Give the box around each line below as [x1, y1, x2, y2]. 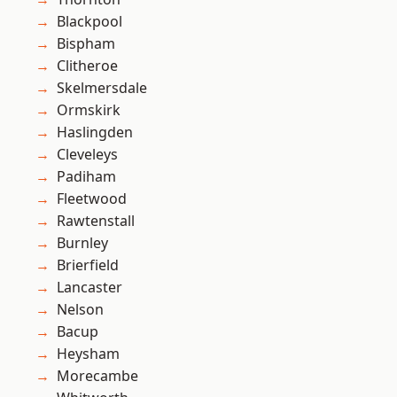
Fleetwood [57, 189, 127, 209]
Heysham [57, 344, 120, 364]
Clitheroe [57, 56, 118, 76]
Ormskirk [57, 100, 121, 121]
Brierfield [57, 255, 119, 276]
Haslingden [57, 122, 133, 143]
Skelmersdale [57, 78, 147, 98]
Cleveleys [57, 144, 118, 165]
